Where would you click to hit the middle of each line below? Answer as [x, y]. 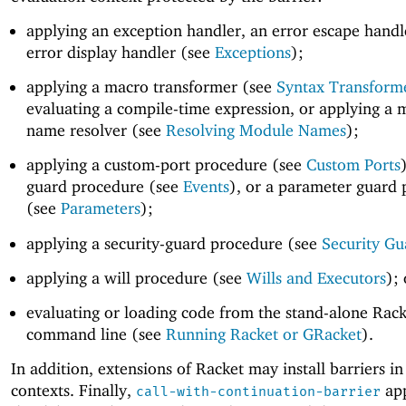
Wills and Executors [316, 277]
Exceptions [252, 53]
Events [206, 187]
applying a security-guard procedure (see [174, 243]
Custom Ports [353, 165]
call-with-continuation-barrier [258, 392]
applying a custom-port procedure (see [166, 165]
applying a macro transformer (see [151, 87]
